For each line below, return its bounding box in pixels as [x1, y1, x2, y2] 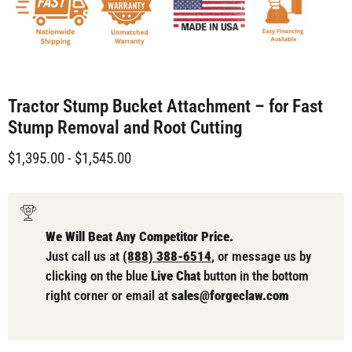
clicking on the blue [46, 267, 151, 284]
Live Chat [151, 267, 200, 284]
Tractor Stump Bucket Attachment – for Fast [8, 95, 323, 116]
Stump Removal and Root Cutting [8, 116, 243, 137]
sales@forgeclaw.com [171, 287, 289, 303]
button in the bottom [200, 267, 309, 284]
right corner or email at [46, 287, 171, 303]
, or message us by [211, 247, 311, 264]
